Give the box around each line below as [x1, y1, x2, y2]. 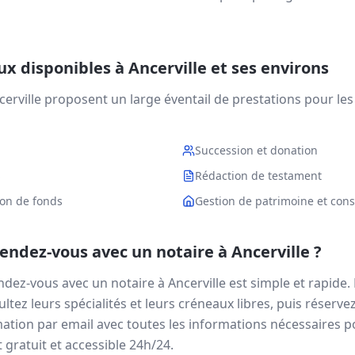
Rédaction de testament [195, 168, 322, 183]
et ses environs [207, 57, 329, 78]
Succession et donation [195, 143, 318, 158]
